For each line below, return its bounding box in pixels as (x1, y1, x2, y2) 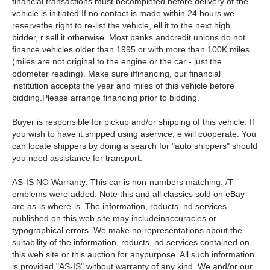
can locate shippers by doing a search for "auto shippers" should (12, 141, 257, 151)
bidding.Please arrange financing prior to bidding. (12, 93, 199, 102)
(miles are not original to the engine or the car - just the (12, 57, 222, 66)
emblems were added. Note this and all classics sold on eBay (12, 189, 245, 199)
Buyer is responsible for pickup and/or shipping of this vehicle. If (12, 117, 254, 127)
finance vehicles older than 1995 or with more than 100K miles (12, 45, 250, 54)
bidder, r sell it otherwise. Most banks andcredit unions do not (12, 33, 245, 42)
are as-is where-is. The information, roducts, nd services (12, 201, 227, 211)
